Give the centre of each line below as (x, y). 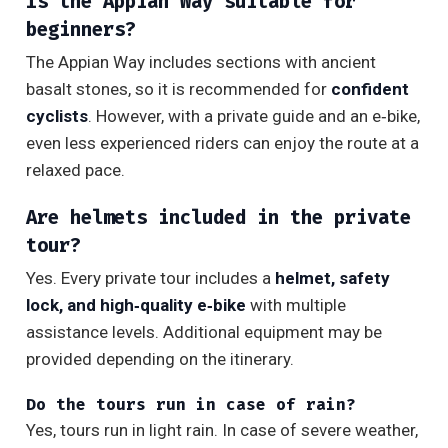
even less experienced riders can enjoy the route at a (222, 143)
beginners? (81, 30)
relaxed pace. (75, 170)
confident (370, 89)
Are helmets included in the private (218, 218)
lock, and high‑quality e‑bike (136, 305)
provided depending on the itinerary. (160, 359)
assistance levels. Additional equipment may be (204, 332)
